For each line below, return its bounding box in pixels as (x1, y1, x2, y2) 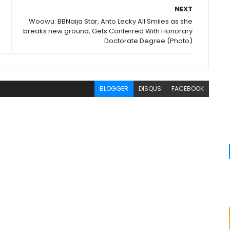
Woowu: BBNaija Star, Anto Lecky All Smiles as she (29, 16, 193, 26)
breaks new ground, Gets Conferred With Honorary (23, 26, 193, 36)
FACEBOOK (171, 84, 204, 93)
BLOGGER (100, 84, 129, 93)
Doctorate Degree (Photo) (104, 36, 193, 46)
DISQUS (139, 84, 162, 93)
